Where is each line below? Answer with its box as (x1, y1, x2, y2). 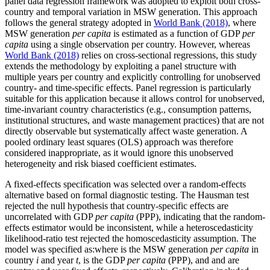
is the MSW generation (121, 244, 210, 255)
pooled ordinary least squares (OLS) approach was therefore (5, 137, 233, 148)
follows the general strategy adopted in (5, 17, 154, 28)
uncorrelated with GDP (5, 212, 95, 222)
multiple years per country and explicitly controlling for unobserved (5, 72, 260, 83)
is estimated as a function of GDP (111, 28, 242, 39)
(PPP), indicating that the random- (134, 212, 265, 222)
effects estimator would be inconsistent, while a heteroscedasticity (5, 222, 253, 233)
